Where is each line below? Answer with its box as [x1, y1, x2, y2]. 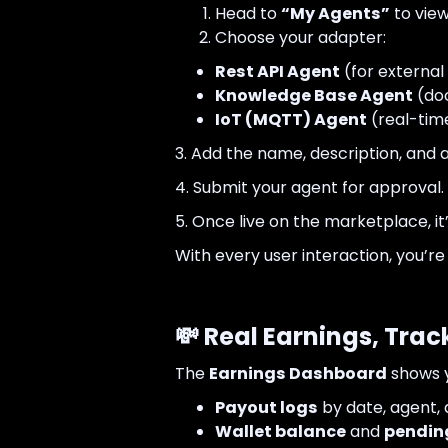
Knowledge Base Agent [214, 84, 413, 108]
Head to [214, 2, 281, 26]
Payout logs [214, 396, 318, 420]
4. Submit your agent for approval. [174, 176, 444, 200]
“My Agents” [280, 2, 390, 26]
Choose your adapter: [214, 26, 386, 50]
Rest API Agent [214, 60, 340, 84]
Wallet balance [214, 420, 346, 444]
